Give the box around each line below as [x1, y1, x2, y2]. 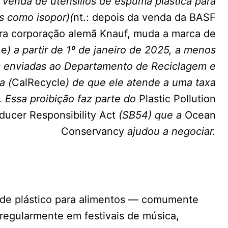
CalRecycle [12, 76, 66, 89]
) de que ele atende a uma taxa [66, 76, 216, 89]
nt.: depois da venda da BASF [73, 11, 216, 24]
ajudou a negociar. [124, 125, 216, 138]
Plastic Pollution [139, 93, 216, 105]
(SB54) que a [116, 109, 185, 122]
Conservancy [61, 125, 124, 138]
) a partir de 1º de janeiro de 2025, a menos [7, 44, 216, 56]
